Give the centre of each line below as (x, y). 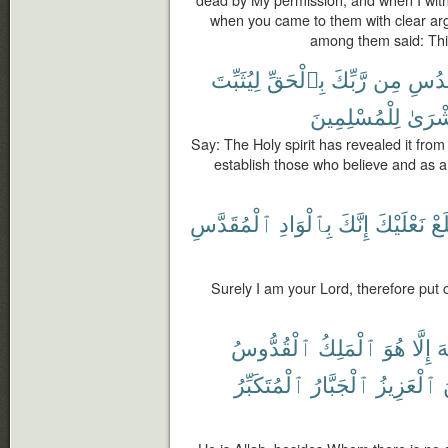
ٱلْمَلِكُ (347, 346)
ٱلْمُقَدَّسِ (231, 222)
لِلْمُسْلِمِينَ (355, 115)
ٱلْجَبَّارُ (340, 383)
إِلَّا (421, 346)
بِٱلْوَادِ (305, 222)
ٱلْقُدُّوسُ (271, 346)
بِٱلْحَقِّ (296, 78)
